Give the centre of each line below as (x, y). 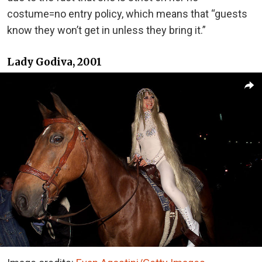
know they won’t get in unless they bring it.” (106, 30)
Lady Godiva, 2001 (54, 62)
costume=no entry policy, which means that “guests (127, 13)
